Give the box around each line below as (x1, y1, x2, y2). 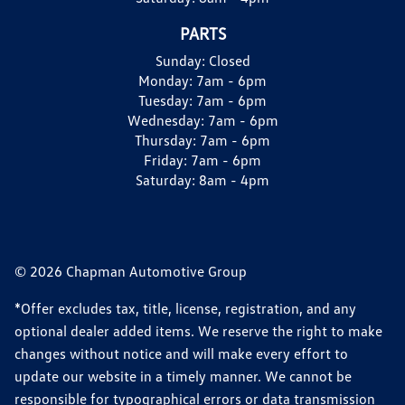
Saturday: (136, 170, 199, 189)
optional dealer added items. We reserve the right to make (14, 321, 382, 340)
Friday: (144, 150, 191, 169)
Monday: (138, 71, 196, 89)
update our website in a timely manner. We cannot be (14, 366, 352, 385)
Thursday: (135, 130, 200, 149)
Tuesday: (138, 90, 196, 109)
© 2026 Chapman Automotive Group (14, 261, 247, 280)
